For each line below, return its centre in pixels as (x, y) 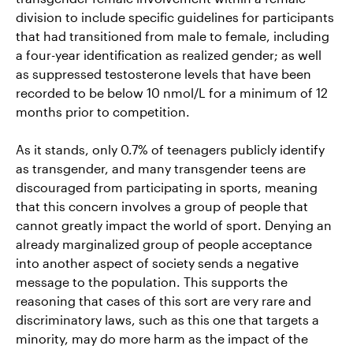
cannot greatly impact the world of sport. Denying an (174, 225)
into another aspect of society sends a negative (157, 262)
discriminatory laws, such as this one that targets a (167, 319)
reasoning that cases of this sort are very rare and (163, 300)
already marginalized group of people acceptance (164, 243)
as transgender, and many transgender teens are (161, 168)
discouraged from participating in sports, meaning (167, 187)
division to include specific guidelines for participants (175, 17)
